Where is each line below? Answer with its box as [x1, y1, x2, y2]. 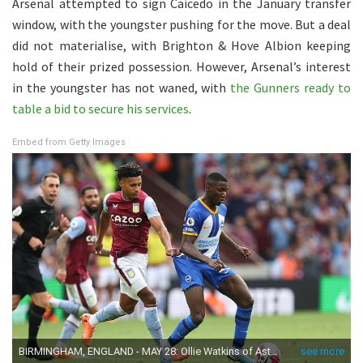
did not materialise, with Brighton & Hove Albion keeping [12, 36, 351, 53]
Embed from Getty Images [12, 136, 126, 147]
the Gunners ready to [230, 79, 352, 96]
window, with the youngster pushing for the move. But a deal [12, 15, 351, 32]
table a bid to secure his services [12, 100, 189, 117]
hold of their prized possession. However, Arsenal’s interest [12, 58, 351, 75]
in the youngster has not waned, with [12, 79, 231, 96]
